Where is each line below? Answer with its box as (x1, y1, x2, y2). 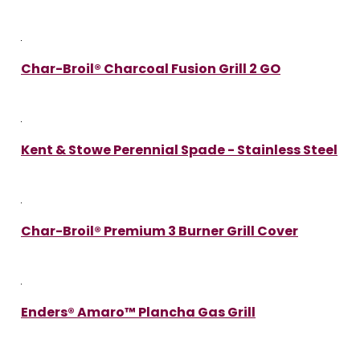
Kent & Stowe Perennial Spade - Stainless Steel (21, 140, 337, 159)
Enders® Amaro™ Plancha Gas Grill (21, 302, 256, 321)
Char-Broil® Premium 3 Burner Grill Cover (21, 221, 298, 240)
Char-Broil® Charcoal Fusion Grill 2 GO (21, 59, 280, 78)
